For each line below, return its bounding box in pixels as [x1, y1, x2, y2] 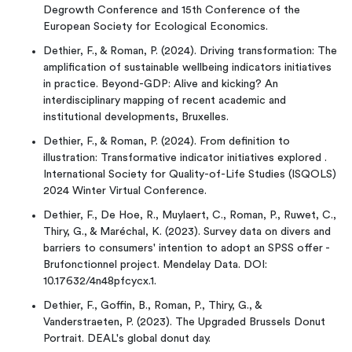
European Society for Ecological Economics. [43, 21, 268, 32]
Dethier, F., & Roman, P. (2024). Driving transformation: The [43, 46, 337, 57]
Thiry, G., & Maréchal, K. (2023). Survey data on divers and [43, 226, 331, 237]
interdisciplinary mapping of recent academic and [43, 95, 286, 106]
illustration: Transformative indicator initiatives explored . [43, 152, 327, 163]
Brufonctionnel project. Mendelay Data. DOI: [43, 259, 267, 270]
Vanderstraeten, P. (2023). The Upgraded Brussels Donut [43, 317, 325, 328]
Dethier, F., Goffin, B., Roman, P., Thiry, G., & [43, 300, 262, 311]
